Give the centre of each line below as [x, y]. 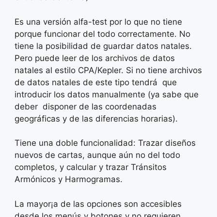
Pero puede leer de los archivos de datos [95, 58]
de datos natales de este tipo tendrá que [96, 82]
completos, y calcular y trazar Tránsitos [91, 167]
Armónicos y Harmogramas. [69, 179]
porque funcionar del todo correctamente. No [102, 34]
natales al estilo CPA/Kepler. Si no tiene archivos [108, 70]
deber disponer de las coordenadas [85, 106]
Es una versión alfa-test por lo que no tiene [98, 22]
